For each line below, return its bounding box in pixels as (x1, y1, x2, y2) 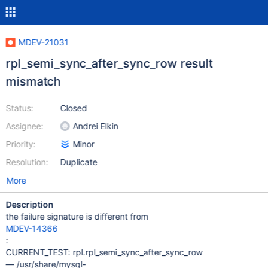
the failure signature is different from (5, 211, 148, 221)
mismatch (5, 74, 61, 89)
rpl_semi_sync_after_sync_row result (5, 56, 213, 71)
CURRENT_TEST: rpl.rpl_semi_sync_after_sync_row (5, 247, 203, 257)
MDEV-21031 (18, 37, 69, 47)
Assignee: (5, 121, 44, 131)
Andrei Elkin (72, 121, 118, 131)
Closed (60, 103, 87, 113)
